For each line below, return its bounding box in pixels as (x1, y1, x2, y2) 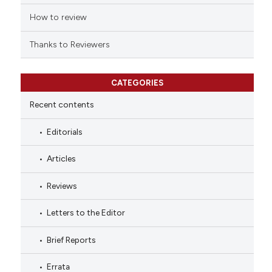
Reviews (46, 180, 77, 191)
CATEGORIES (110, 78, 163, 88)
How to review (29, 12, 87, 23)
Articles (46, 154, 76, 164)
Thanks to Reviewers (29, 39, 110, 50)
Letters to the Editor (46, 208, 125, 218)
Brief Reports (46, 234, 96, 245)
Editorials (46, 126, 83, 137)
